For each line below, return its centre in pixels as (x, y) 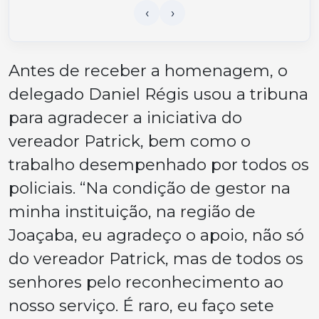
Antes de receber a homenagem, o (148, 71)
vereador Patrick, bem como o (130, 141)
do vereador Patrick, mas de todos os (156, 259)
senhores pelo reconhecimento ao (146, 282)
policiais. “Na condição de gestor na (150, 188)
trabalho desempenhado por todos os (159, 165)
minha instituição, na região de (132, 212)
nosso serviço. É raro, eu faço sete (141, 306)
